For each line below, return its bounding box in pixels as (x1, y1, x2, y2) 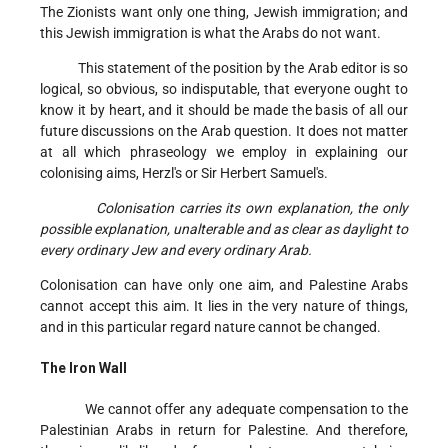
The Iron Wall (40, 360, 127, 377)
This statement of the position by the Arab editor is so (40, 60, 408, 77)
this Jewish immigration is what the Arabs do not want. (40, 25, 384, 42)
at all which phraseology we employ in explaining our (40, 144, 408, 161)
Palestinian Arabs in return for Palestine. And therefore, (40, 422, 408, 439)
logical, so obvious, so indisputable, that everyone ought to (40, 81, 408, 98)
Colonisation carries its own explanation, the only (96, 200, 408, 217)
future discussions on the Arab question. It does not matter (40, 123, 408, 140)
